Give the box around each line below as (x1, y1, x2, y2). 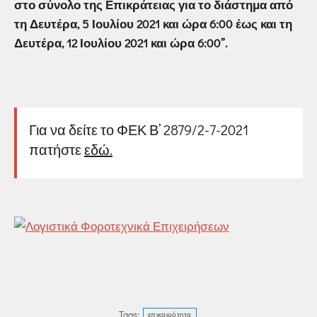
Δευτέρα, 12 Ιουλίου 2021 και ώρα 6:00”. (14, 35, 227, 51)
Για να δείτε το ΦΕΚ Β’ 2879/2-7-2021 (29, 120, 248, 139)
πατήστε (29, 140, 84, 158)
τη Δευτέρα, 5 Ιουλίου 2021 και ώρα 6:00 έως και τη (14, 16, 292, 32)
